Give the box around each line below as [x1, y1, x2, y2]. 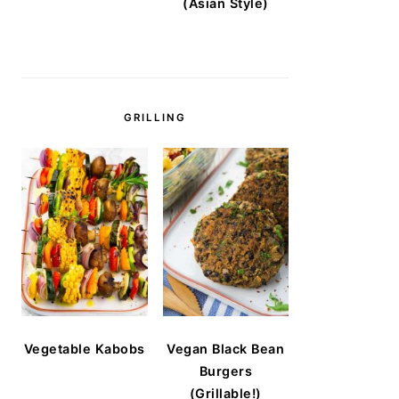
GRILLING [124, 110, 186, 124]
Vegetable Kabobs [23, 340, 145, 356]
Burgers [199, 362, 252, 379]
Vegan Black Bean [167, 340, 285, 356]
